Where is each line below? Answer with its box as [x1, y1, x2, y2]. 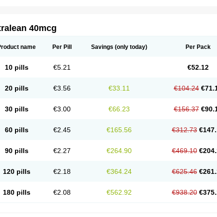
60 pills [4, 126, 29, 134]
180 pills [2, 188, 31, 196]
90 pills [4, 147, 29, 155]
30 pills [4, 105, 29, 113]
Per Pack [185, 44, 211, 50]
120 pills [2, 168, 31, 175]
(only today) [113, 44, 147, 50]
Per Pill [52, 44, 72, 50]
